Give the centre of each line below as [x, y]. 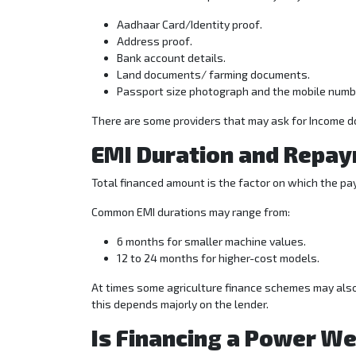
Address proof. [155, 41]
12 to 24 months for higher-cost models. [218, 258]
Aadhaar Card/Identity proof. [190, 25]
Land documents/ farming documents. [213, 75]
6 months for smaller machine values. [211, 242]
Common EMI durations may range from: [191, 212]
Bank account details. [171, 58]
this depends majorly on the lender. [181, 304]
